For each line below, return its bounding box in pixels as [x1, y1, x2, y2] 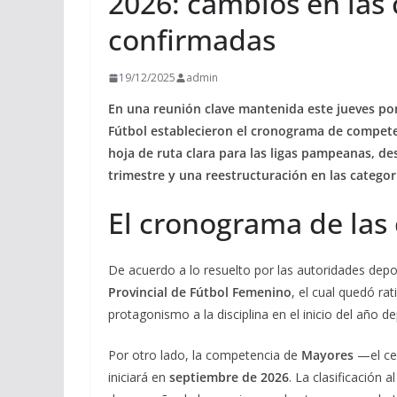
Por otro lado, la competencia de [108, 346, 301, 363]
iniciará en [108, 369, 169, 385]
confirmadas [108, 20, 276, 58]
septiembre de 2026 [169, 369, 289, 385]
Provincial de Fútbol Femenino [108, 284, 292, 300]
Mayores [301, 346, 354, 363]
